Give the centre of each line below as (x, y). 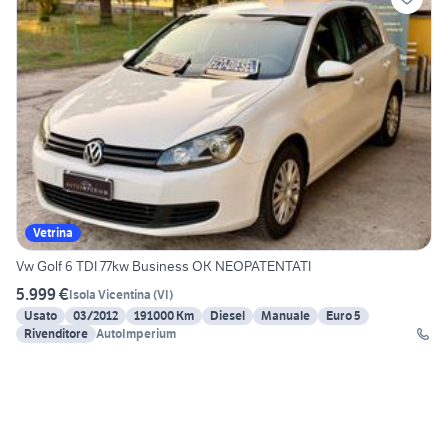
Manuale (285, 316)
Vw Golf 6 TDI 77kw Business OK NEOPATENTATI (163, 266)
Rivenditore (56, 334)
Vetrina (53, 233)
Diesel (227, 316)
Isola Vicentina (110, 294)
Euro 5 (343, 316)
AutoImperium (136, 334)
